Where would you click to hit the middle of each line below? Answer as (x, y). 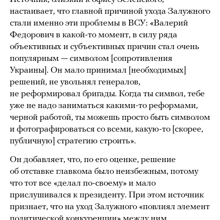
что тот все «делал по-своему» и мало (83, 184)
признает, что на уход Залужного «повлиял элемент (110, 207)
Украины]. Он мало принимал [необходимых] (98, 71)
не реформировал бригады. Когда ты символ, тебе (107, 94)
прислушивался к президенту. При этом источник (107, 195)
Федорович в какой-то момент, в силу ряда (94, 35)
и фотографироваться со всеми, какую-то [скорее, (107, 130)
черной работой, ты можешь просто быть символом (110, 118)
